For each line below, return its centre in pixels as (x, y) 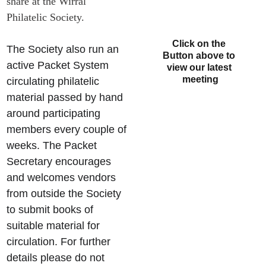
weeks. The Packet (53, 145)
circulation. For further (60, 242)
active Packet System (59, 65)
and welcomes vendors (63, 178)
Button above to (200, 56)
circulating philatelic (55, 81)
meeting (200, 79)
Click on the (200, 44)
